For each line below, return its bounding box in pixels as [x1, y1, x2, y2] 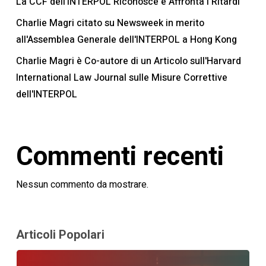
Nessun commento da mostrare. [15, 177, 148, 192]
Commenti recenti [15, 140, 224, 172]
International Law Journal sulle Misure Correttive [15, 70, 227, 85]
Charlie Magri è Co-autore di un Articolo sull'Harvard [15, 53, 241, 68]
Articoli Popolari [15, 227, 104, 242]
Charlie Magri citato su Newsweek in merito [15, 15, 204, 30]
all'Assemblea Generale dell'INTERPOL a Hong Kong [15, 32, 237, 47]
